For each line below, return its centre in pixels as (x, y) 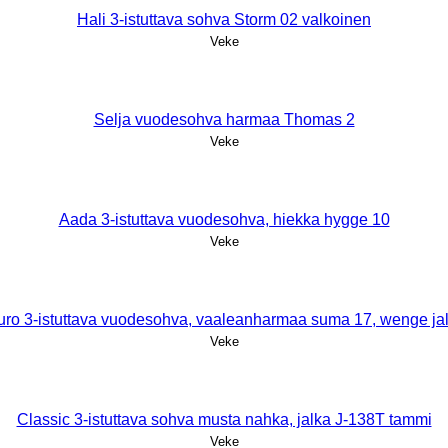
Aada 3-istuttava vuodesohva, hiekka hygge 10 (224, 219)
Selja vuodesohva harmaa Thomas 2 (224, 119)
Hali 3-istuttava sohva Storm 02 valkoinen (224, 19)
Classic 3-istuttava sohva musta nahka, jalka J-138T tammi (224, 419)
